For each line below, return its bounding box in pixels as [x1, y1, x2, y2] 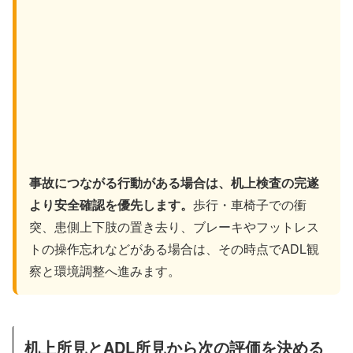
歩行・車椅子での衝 [193, 195, 307, 214]
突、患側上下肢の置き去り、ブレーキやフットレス [29, 217, 319, 236]
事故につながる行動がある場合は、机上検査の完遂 [29, 173, 319, 192]
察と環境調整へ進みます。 [29, 262, 180, 281]
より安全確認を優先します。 [29, 195, 193, 214]
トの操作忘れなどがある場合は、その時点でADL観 [29, 240, 319, 258]
